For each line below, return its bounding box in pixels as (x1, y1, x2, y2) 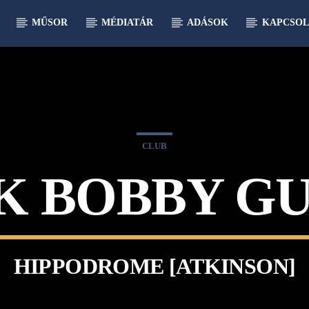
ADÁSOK (186, 17, 228, 28)
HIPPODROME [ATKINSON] (13, 253, 296, 279)
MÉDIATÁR (101, 17, 154, 28)
